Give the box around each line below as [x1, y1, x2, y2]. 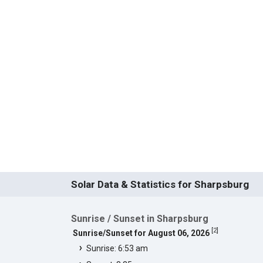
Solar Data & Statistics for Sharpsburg [70, 178, 249, 190]
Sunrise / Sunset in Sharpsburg [70, 213, 208, 224]
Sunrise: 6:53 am [86, 243, 148, 253]
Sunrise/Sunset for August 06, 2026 [72, 228, 210, 238]
